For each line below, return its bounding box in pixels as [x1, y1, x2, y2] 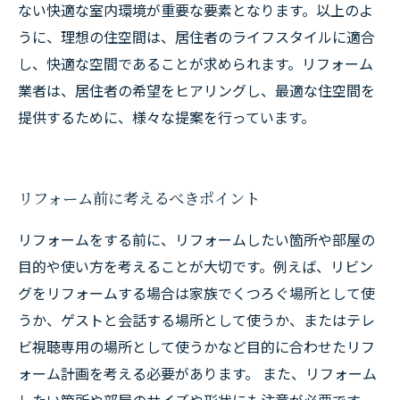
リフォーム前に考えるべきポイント [18, 187, 260, 209]
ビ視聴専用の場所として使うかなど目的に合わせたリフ [18, 336, 375, 357]
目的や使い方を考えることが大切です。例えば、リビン [18, 255, 373, 277]
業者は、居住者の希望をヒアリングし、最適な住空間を [18, 79, 375, 101]
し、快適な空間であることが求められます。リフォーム [18, 53, 373, 74]
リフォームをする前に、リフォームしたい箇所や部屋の [18, 229, 375, 250]
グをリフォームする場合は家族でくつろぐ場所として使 [18, 282, 375, 304]
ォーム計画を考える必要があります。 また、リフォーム [18, 362, 377, 384]
